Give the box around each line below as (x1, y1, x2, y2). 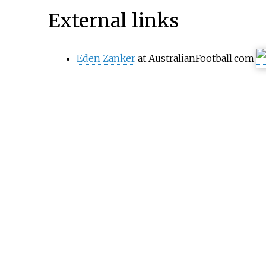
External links (47, 8, 179, 33)
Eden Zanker (76, 52, 135, 64)
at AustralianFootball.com (137, 52, 256, 64)
